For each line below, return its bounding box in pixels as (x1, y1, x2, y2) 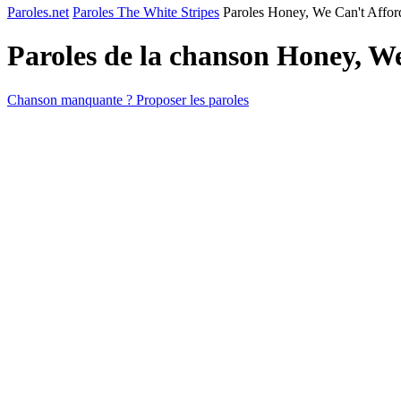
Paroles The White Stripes (73, 4, 219, 20)
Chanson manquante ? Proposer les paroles (7, 91, 249, 107)
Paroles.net (7, 4, 69, 20)
